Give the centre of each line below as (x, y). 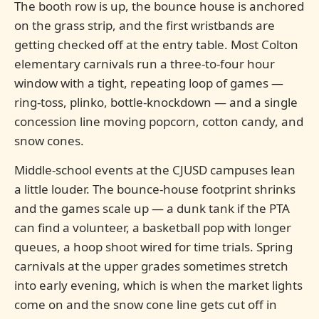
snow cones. (49, 141)
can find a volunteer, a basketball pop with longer (153, 228)
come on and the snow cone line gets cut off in (146, 304)
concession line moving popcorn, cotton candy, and (159, 121)
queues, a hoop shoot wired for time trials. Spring (153, 247)
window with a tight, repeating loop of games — (149, 83)
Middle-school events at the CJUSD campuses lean (155, 170)
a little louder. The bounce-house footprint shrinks (155, 189)
